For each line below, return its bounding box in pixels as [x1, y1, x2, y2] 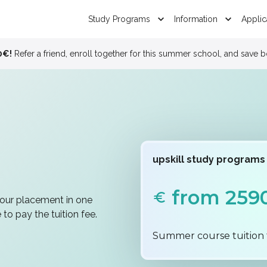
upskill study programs [153, 154, 265, 165]
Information [174, 14, 218, 24]
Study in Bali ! [190, 49, 248, 58]
